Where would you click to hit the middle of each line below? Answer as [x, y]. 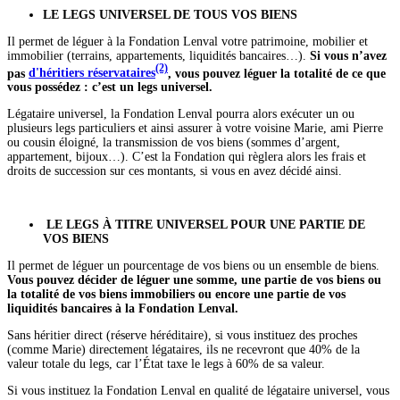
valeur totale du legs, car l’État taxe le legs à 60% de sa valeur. [166, 364]
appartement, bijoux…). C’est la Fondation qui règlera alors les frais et [187, 157]
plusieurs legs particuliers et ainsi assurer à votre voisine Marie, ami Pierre [195, 129]
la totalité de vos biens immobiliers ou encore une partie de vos [176, 295]
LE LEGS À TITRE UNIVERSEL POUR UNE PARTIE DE [204, 225]
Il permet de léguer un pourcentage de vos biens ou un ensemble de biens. [193, 266]
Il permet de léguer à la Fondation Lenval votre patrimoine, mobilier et [187, 41]
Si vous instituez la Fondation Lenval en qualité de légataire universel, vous [198, 391]
